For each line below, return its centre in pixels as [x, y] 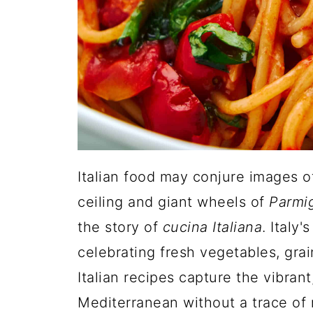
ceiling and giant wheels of [173, 202]
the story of [120, 227]
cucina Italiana [212, 227]
